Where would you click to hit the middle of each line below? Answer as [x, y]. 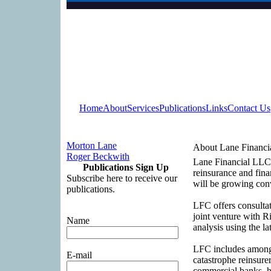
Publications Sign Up [126, 167]
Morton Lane [92, 145]
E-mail [79, 255]
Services [143, 108]
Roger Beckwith [98, 156]
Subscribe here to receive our [122, 178]
